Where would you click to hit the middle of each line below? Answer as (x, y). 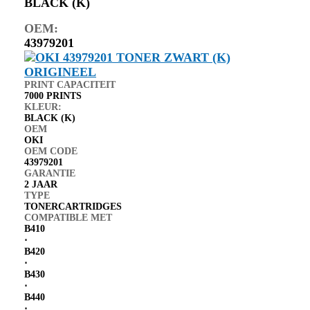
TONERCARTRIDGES (73, 206)
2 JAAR (41, 184)
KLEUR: (43, 107)
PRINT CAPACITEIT (70, 84)
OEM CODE (51, 151)
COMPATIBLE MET (68, 217)
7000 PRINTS (53, 95)
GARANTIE (50, 173)
